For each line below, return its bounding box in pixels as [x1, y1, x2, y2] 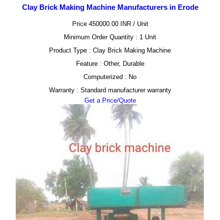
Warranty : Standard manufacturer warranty [49, 86, 171, 94]
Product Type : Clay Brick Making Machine [49, 47, 171, 54]
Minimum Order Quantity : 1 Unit [64, 33, 156, 41]
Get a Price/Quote [84, 97, 136, 104]
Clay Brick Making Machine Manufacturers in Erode [22, 3, 198, 11]
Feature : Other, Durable [76, 60, 144, 67]
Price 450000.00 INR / [72, 20, 137, 27]
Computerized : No [83, 73, 137, 81]
